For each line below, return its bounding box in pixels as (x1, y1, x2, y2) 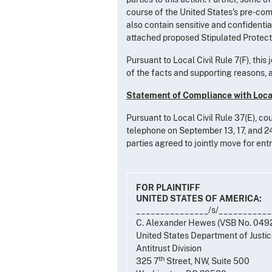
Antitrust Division (136, 243, 202, 253)
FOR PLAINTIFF (136, 182, 200, 192)
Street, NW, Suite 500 (165, 256, 250, 266)
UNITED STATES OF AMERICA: (136, 193, 262, 203)
